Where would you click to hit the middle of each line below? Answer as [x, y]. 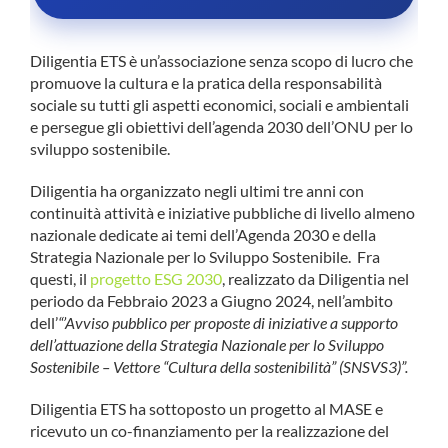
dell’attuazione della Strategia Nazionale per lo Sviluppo [207, 344]
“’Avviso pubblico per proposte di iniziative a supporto [228, 322]
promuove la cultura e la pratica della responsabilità [206, 82]
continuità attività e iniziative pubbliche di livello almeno [222, 212]
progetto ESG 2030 [156, 278]
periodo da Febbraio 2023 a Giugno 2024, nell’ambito [211, 300]
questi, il [60, 278]
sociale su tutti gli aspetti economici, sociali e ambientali [219, 104]
